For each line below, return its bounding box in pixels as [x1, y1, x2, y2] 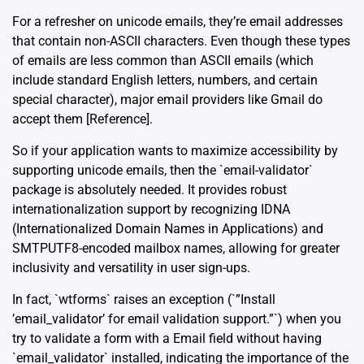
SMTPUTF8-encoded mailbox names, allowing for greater [12, 240, 340, 256]
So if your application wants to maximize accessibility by [12, 142, 338, 158]
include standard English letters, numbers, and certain [12, 71, 318, 88]
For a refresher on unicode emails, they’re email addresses [12, 13, 343, 29]
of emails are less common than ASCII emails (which [12, 52, 314, 68]
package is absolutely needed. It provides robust [12, 181, 287, 197]
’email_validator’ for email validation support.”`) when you [12, 310, 341, 327]
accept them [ [12, 110, 89, 127]
